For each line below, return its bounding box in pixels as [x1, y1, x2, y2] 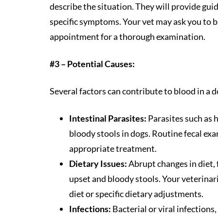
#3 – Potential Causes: [50, 58, 135, 69]
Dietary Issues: [69, 158, 127, 169]
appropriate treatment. [69, 143, 157, 154]
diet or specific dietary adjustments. [69, 188, 203, 199]
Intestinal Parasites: [69, 113, 146, 124]
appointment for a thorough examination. [50, 31, 205, 42]
